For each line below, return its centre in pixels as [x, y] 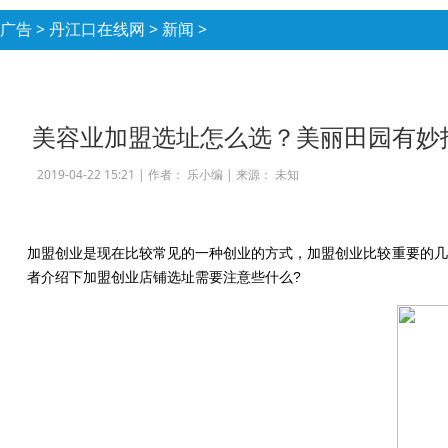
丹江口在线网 [97, 29]
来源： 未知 [267, 174]
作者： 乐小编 [185, 174]
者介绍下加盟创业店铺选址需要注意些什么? [163, 277]
